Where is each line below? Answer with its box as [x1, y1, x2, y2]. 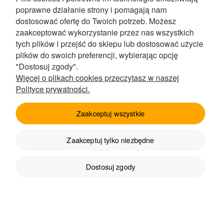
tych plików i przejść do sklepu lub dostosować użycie [16, 38, 203, 49]
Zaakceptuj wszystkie [76, 108, 145, 118]
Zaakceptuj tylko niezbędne [67, 135, 154, 145]
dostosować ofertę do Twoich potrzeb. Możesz [16, 15, 176, 27]
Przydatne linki [85, 186, 136, 196]
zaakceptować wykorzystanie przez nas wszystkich [16, 27, 194, 38]
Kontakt [97, 57, 124, 68]
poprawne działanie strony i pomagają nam [16, 4, 167, 15]
